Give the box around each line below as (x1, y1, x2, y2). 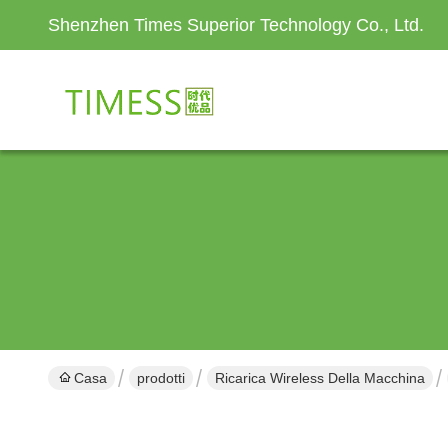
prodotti (137, 370, 185, 386)
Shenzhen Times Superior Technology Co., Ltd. (48, 15, 424, 35)
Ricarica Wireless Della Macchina (215, 370, 425, 386)
